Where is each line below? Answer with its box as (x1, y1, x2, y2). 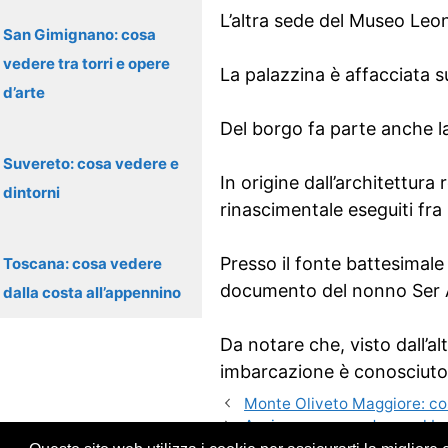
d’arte (3, 83, 45, 102)
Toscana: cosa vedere (3, 254, 162, 273)
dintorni (3, 183, 60, 202)
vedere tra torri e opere (3, 54, 170, 73)
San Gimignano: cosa (3, 25, 156, 44)
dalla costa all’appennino (3, 283, 181, 302)
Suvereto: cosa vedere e (3, 154, 179, 173)
